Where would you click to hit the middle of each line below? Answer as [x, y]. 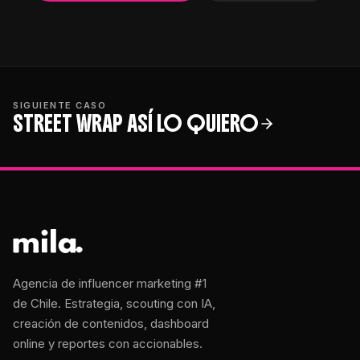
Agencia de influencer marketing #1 [110, 283]
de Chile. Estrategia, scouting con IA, [114, 303]
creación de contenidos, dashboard [111, 323]
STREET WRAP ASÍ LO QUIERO [136, 124]
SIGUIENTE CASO [60, 105]
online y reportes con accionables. [108, 344]
